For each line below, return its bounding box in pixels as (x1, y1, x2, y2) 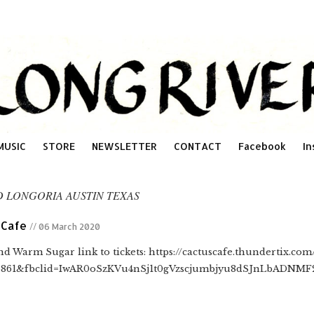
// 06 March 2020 (29, 221, 100, 233)
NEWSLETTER (92, 140, 157, 153)
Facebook (238, 140, 286, 153)
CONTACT (174, 140, 221, 153)
